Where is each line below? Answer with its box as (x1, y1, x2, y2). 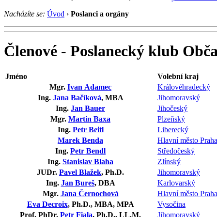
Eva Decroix (27, 200, 68, 208)
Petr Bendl (70, 146, 106, 155)
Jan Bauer (71, 104, 105, 112)
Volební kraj (157, 72, 199, 80)
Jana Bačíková (52, 93, 101, 102)
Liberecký (157, 125, 188, 134)
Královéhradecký (157, 82, 210, 91)
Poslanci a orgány (71, 9, 129, 18)
